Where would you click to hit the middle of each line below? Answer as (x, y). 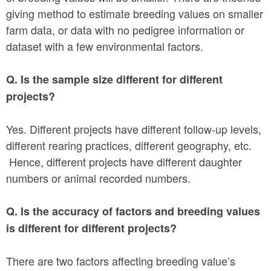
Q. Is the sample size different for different (114, 79)
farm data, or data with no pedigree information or (125, 29)
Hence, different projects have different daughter (124, 161)
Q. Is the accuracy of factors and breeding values (133, 211)
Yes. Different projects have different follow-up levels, (134, 129)
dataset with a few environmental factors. (105, 46)
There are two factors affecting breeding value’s (121, 260)
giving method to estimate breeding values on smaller (135, 13)
